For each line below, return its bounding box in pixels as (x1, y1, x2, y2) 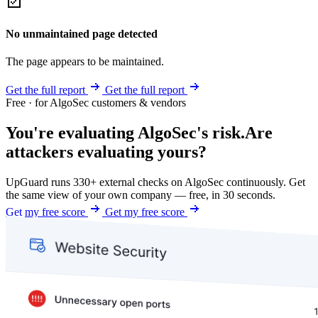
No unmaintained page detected (6, 28, 158, 40)
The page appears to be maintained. (6, 55, 164, 68)
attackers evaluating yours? (6, 143, 207, 162)
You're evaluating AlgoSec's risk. (6, 124, 245, 143)
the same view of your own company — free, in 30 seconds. (6, 189, 275, 202)
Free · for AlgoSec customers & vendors (6, 97, 186, 109)
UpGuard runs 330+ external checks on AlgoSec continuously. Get (6, 176, 305, 189)
